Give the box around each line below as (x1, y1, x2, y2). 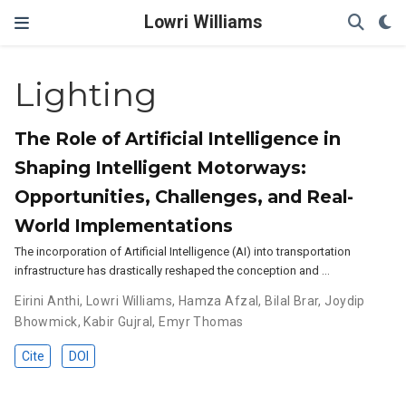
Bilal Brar (265, 294, 319, 308)
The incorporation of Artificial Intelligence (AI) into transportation (14, 245, 352, 258)
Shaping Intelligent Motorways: (14, 157, 307, 179)
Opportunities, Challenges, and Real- (14, 186, 354, 208)
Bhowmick (14, 314, 78, 329)
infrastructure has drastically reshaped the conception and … (14, 264, 331, 277)
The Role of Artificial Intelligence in (14, 128, 342, 150)
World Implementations (14, 215, 234, 237)
